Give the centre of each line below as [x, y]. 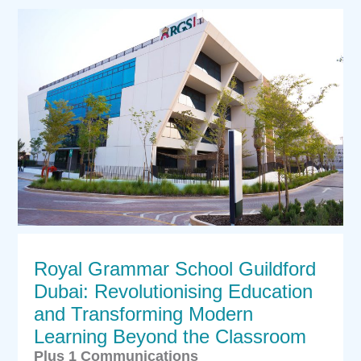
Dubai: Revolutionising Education [174, 291]
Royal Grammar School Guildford [175, 268]
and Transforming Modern [144, 313]
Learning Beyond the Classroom [170, 336]
